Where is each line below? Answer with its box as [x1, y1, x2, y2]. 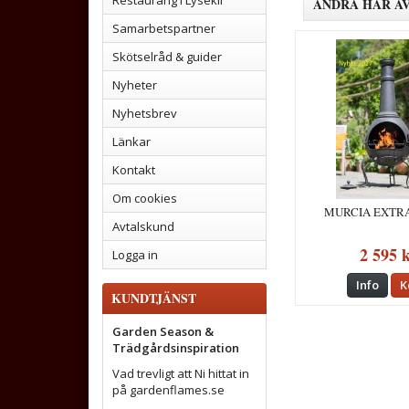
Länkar [112, 133, 151, 150]
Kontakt [112, 162, 155, 178]
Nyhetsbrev [112, 105, 177, 121]
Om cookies [112, 190, 177, 206]
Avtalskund [112, 218, 174, 235]
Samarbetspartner [112, 20, 215, 37]
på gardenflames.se [112, 382, 225, 398]
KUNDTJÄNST [111, 288, 196, 308]
